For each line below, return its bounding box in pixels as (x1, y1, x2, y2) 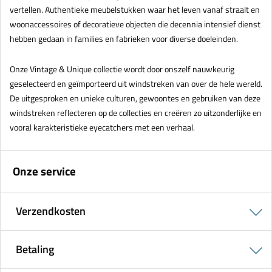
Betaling (16, 241, 54, 258)
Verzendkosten (16, 203, 86, 220)
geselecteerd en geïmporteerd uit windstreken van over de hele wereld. (10, 77, 262, 90)
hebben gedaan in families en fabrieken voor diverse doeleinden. (10, 32, 238, 46)
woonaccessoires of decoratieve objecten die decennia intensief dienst (10, 18, 260, 31)
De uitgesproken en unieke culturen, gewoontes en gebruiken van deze (10, 92, 260, 105)
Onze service (13, 162, 76, 180)
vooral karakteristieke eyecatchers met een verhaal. (10, 121, 195, 134)
